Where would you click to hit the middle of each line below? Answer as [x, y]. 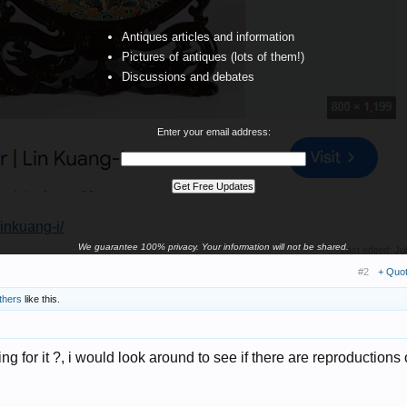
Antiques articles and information [208, 37]
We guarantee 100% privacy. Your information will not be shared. [213, 247]
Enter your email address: [213, 132]
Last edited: [367, 249]
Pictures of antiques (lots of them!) [213, 57]
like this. [41, 298]
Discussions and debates [188, 77]
